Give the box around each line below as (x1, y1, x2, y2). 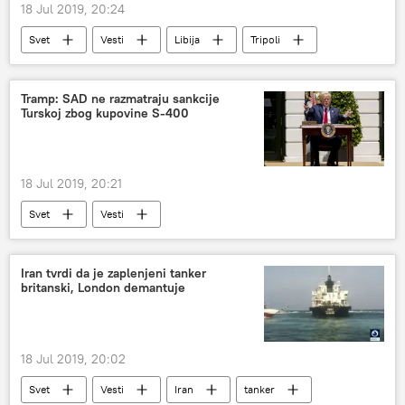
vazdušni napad (128, 60, 203, 73)
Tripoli (250, 33, 280, 46)
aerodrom (29, 60, 78, 73)
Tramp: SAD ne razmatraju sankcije (21, 90, 220, 107)
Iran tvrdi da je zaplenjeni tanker (21, 265, 206, 282)
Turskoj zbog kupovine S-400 (21, 105, 189, 121)
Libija (174, 33, 200, 46)
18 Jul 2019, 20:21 (21, 175, 122, 193)
